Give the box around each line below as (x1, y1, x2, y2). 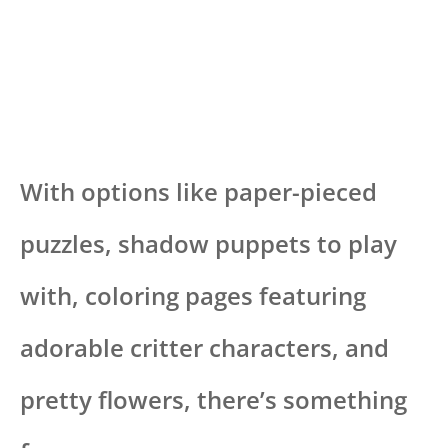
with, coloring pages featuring (20, 278, 366, 312)
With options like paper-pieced (20, 174, 377, 208)
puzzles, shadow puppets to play (20, 226, 397, 260)
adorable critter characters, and (20, 330, 389, 364)
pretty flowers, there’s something (20, 382, 407, 416)
